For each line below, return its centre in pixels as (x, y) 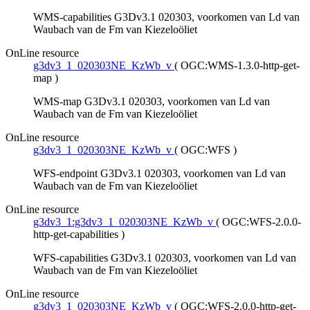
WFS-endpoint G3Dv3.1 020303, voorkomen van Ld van (159, 174)
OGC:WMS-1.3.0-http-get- (240, 66)
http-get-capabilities (76, 235)
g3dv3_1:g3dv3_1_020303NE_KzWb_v (123, 222)
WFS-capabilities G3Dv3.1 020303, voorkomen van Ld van (165, 258)
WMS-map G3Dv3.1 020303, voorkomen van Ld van (152, 102)
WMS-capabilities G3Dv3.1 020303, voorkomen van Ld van (166, 17)
